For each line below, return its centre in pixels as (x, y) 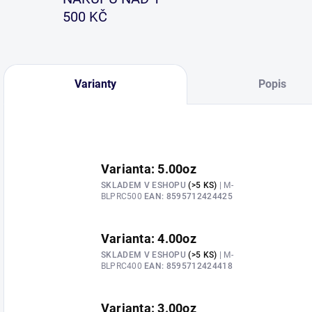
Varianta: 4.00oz (149, 238)
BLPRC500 (123, 196)
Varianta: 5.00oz (149, 169)
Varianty (95, 84)
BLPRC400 (123, 266)
